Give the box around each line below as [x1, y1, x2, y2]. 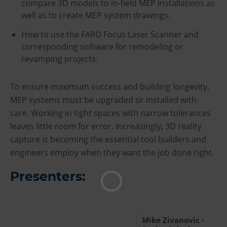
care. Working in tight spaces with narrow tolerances [10, 107, 211, 119]
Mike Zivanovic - [142, 214, 204, 225]
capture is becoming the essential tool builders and [10, 133, 206, 145]
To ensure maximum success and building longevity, [10, 81, 209, 92]
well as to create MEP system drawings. [21, 9, 170, 21]
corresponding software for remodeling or [21, 41, 183, 52]
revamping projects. [21, 53, 98, 64]
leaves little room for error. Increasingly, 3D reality [10, 120, 202, 132]
